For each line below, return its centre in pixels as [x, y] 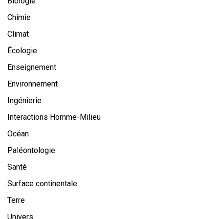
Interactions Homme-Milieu [54, 117]
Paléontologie [31, 150]
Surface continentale [42, 184]
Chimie [19, 17]
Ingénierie [24, 100]
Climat [18, 34]
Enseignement [32, 67]
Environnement [33, 84]
